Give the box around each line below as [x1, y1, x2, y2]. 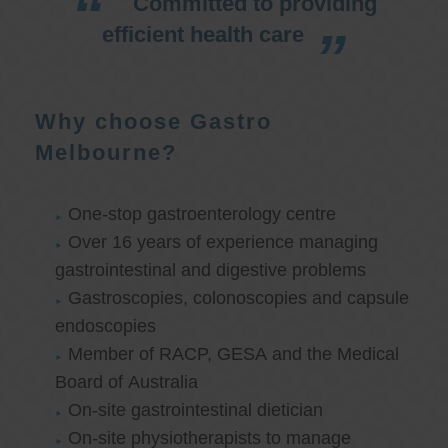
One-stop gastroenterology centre [68, 204, 337, 225]
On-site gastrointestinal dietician [68, 400, 324, 421]
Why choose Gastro [35, 109, 272, 135]
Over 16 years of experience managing [68, 232, 379, 253]
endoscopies [55, 316, 156, 337]
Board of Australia [55, 372, 198, 393]
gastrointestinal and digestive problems [55, 260, 366, 281]
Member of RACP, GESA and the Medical [68, 344, 400, 365]
